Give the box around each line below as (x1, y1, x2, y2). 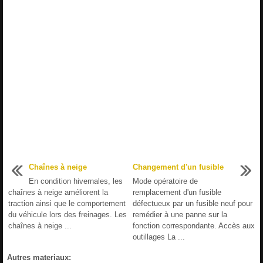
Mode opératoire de (133, 176, 198, 186)
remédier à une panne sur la (133, 210, 227, 219)
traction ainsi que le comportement (8, 198, 126, 208)
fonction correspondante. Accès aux (133, 221, 255, 230)
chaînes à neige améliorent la (8, 187, 108, 197)
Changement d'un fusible (133, 162, 224, 171)
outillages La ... (133, 232, 185, 241)
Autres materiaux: (7, 252, 71, 262)
